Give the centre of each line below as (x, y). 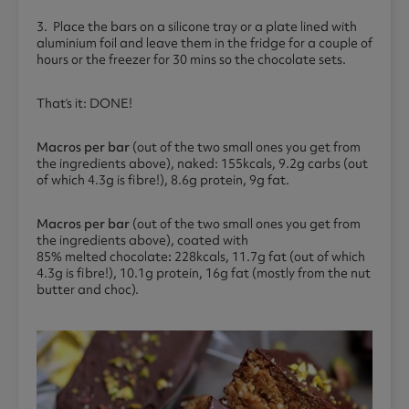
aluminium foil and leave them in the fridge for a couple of (204, 43)
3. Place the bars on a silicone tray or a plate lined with (197, 27)
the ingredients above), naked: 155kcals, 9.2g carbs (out (202, 164)
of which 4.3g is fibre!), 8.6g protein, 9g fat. (163, 180)
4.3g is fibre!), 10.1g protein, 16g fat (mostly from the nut (204, 273)
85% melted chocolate (102, 257)
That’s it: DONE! (84, 104)
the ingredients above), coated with (142, 241)
